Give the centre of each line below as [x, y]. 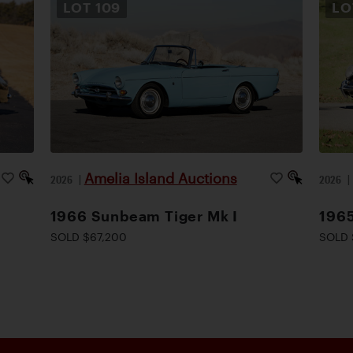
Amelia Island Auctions [160, 178]
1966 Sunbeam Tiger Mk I [144, 216]
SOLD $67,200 [88, 236]
